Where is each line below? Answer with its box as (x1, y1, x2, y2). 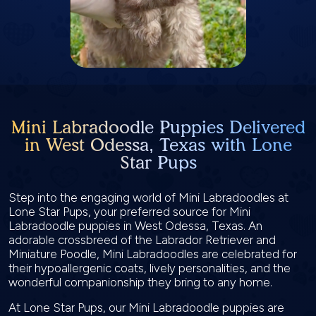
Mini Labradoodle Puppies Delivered (11, 116, 305, 138)
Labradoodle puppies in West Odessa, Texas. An (8, 219, 262, 233)
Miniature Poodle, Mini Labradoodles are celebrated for (8, 247, 297, 261)
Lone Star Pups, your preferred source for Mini (8, 205, 250, 219)
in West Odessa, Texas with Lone (24, 134, 292, 155)
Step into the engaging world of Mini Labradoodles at (8, 190, 288, 205)
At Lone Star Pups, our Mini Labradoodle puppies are (8, 300, 284, 315)
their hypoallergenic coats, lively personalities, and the (8, 261, 291, 275)
